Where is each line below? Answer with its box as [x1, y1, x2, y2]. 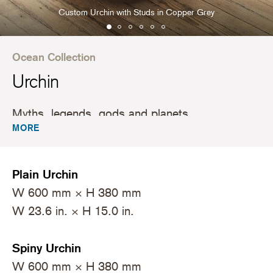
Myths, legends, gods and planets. [12, 105, 193, 121]
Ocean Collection [12, 51, 96, 64]
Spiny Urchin [12, 240, 82, 255]
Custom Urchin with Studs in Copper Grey [58, 7, 214, 17]
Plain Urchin [12, 167, 79, 182]
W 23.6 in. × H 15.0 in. [12, 204, 135, 219]
